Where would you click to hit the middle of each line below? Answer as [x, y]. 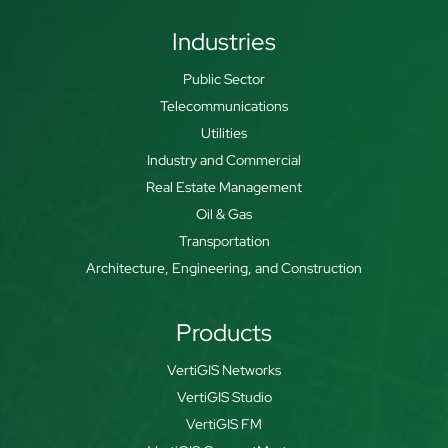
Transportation [224, 241]
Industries [224, 41]
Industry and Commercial [224, 160]
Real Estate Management [224, 187]
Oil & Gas [224, 214]
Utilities [224, 133]
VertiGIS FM [224, 424]
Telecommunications [224, 106]
